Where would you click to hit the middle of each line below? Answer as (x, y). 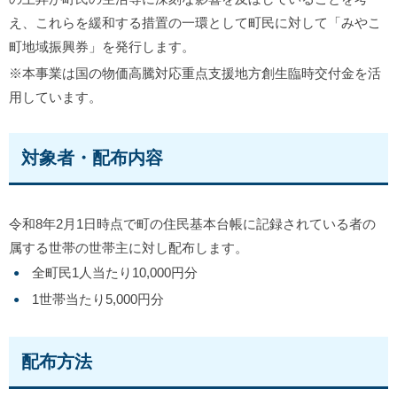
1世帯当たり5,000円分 (98, 299)
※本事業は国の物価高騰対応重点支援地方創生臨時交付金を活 (195, 73)
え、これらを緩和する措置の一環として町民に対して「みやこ (195, 22)
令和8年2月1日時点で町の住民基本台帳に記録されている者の (192, 223)
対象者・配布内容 (92, 157)
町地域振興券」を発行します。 (102, 46)
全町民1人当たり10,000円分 (115, 272)
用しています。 (55, 97)
